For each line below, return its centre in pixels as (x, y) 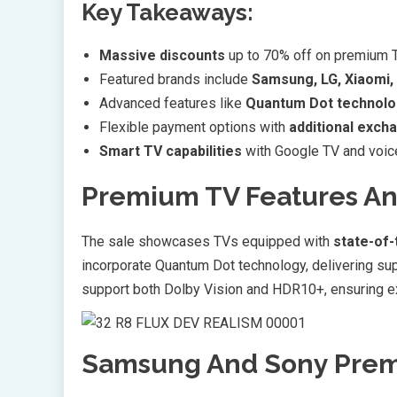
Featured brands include (175, 79)
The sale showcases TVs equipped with (207, 241)
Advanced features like (172, 103)
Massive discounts (162, 55)
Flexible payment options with (194, 127)
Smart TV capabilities (171, 151)
